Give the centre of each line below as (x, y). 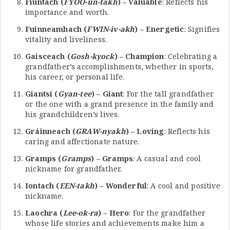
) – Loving (145, 131)
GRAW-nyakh (101, 131)
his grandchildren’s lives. (72, 114)
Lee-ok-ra (81, 213)
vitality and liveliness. (66, 40)
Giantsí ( (42, 94)
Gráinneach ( (51, 131)
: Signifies (202, 29)
